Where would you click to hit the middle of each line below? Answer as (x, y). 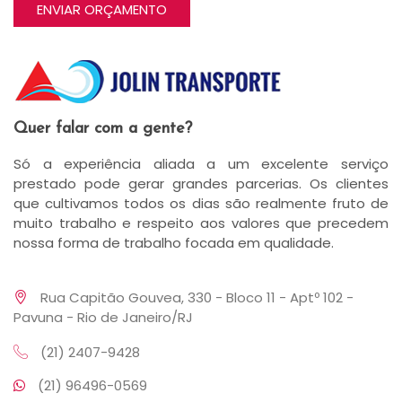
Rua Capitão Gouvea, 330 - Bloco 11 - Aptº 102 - (195, 297)
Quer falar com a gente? (103, 129)
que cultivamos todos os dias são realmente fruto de (201, 203)
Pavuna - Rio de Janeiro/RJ (103, 317)
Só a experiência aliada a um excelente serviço (201, 164)
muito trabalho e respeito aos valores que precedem (201, 223)
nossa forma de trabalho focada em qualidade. (174, 243)
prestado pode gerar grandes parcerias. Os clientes (201, 184)
